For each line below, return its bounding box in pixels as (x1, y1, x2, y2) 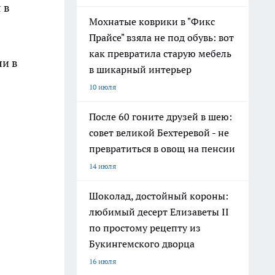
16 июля (89, 257, 116, 266)
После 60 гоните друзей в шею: (89, 110, 232, 123)
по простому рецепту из (89, 222, 201, 234)
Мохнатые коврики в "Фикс (89, 15, 215, 28)
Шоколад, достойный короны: (89, 190, 228, 202)
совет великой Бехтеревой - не (89, 126, 229, 139)
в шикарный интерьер (89, 63, 192, 76)
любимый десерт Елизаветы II (89, 206, 229, 218)
